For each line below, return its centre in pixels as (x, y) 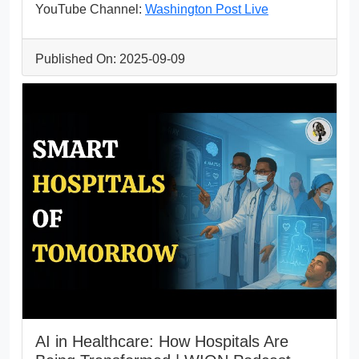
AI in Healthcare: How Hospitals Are (162, 341)
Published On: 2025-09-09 (110, 58)
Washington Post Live (207, 9)
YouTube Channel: (90, 9)
